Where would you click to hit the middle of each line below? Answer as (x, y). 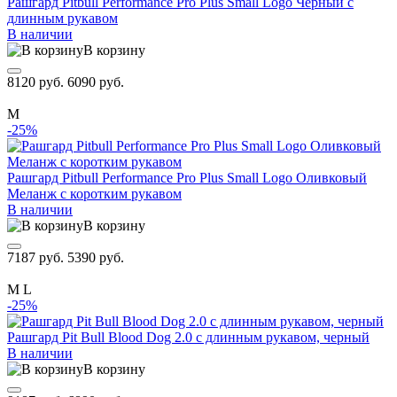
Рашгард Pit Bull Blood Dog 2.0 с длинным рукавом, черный (188, 337)
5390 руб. (96, 257)
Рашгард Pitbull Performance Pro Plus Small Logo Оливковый (187, 177)
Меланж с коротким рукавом (94, 193)
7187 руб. (37, 257)
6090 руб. (96, 82)
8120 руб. (37, 82)
